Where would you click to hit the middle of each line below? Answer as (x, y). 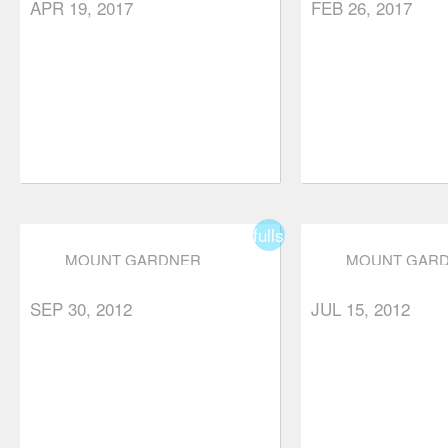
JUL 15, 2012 (360, 308)
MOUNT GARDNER (133, 259)
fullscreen (289, 234)
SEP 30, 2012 (81, 308)
